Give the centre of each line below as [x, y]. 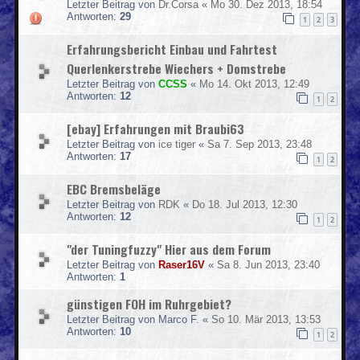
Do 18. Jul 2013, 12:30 [245, 204]
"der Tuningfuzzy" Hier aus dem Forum [169, 249]
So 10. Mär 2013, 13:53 [266, 319]
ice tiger [177, 144]
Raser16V [182, 264]
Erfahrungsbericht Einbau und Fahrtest [172, 49]
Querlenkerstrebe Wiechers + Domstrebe [176, 68]
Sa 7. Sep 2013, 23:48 [260, 144]
